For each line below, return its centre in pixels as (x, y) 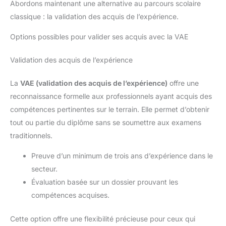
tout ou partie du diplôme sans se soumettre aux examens (106, 122)
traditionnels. (31, 135)
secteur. (44, 168)
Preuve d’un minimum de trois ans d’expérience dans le (122, 155)
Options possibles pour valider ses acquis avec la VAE (99, 36)
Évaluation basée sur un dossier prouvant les (105, 182)
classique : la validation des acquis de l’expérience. (94, 16)
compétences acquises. (70, 195)
